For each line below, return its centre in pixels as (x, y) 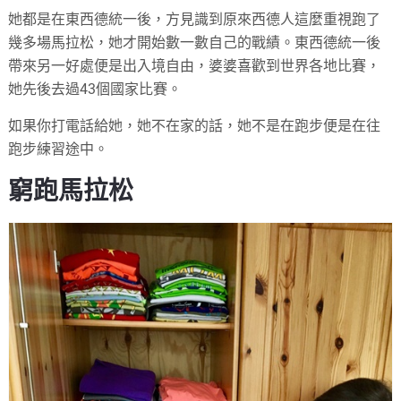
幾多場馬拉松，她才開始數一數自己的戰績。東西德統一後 (195, 43)
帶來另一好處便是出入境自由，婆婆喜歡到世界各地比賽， (195, 66)
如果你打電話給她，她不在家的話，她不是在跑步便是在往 (195, 126)
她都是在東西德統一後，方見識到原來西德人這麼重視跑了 (195, 20)
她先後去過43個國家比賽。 (95, 90)
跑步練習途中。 (59, 149)
